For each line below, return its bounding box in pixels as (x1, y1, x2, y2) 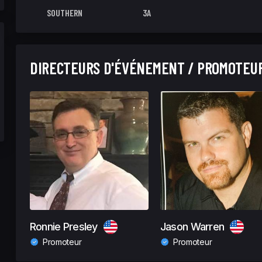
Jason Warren (160, 220, 225, 233)
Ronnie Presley (29, 220, 98, 233)
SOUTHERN (47, 7, 83, 18)
